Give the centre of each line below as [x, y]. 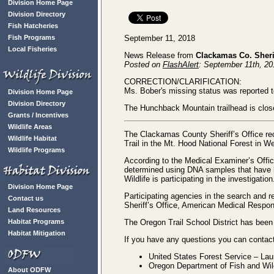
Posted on [143, 64]
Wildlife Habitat [32, 138]
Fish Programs [31, 37]
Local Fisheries [32, 49]
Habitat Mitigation [37, 233]
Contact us [26, 198]
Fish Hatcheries [33, 26]
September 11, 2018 [160, 38]
